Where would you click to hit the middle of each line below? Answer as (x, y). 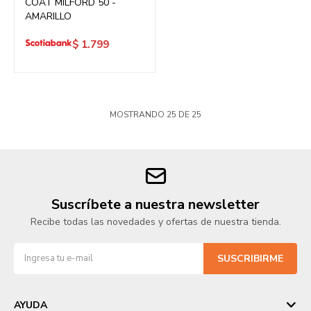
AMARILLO (48, 16)
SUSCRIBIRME (250, 259)
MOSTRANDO (138, 115)
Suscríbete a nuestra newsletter (155, 204)
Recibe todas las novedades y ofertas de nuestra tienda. (155, 222)
